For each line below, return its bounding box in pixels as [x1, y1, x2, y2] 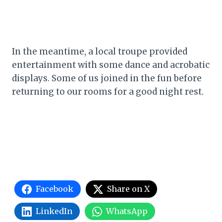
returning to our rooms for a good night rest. [12, 86, 204, 98]
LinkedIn [36, 206, 72, 217]
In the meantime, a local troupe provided [12, 46, 187, 57]
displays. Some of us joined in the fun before [12, 73, 202, 84]
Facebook [36, 184, 73, 194]
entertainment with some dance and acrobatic [12, 59, 210, 71]
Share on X [107, 184, 150, 194]
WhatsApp [106, 206, 148, 217]
